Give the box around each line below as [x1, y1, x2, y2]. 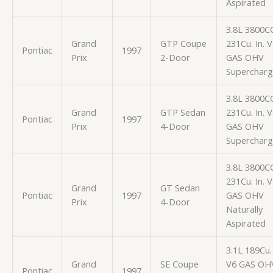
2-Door [160, 51, 190, 63]
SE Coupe [160, 257, 199, 270]
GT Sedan [160, 181, 200, 194]
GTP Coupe [160, 37, 207, 49]
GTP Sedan [160, 105, 205, 118]
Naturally [225, 202, 263, 215]
